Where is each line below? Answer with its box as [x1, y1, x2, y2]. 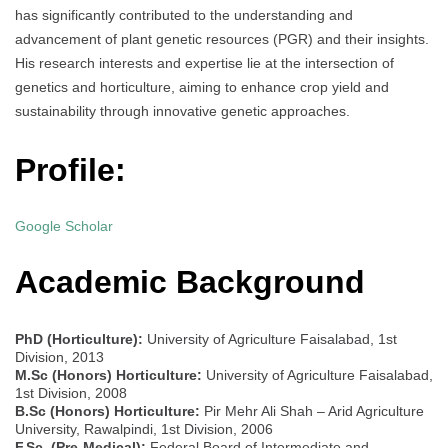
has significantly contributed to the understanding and [15, 7, 353, 24]
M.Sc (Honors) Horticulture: [15, 366, 202, 383]
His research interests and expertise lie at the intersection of [15, 55, 394, 72]
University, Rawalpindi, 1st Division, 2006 [15, 420, 273, 437]
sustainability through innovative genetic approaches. [15, 103, 350, 120]
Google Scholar [15, 218, 113, 235]
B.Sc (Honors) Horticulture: [15, 402, 200, 419]
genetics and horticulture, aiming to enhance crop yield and [15, 79, 389, 96]
